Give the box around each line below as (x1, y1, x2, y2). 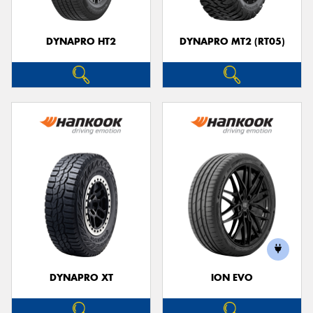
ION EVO (211, 271, 253, 284)
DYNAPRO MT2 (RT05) (179, 36, 285, 48)
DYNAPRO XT (49, 271, 113, 284)
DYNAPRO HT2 (46, 36, 116, 48)
